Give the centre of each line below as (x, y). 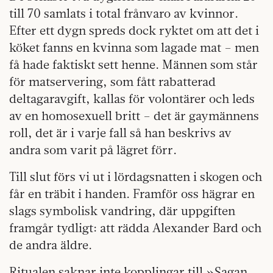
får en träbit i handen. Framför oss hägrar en (132, 193)
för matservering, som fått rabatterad (112, 81)
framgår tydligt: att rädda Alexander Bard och (135, 227)
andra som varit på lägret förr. (93, 149)
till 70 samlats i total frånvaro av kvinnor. (124, 13)
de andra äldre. (51, 244)
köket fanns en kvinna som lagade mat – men (134, 47)
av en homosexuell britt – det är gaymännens (134, 115)
